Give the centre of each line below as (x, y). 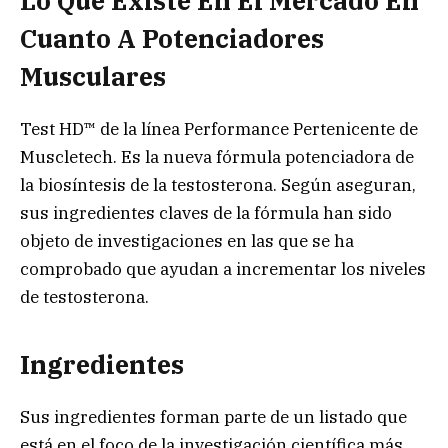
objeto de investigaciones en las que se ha (187, 241)
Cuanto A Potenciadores (172, 39)
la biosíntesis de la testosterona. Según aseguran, (218, 185)
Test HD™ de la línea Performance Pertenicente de (219, 129)
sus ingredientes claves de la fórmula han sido (206, 213)
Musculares (93, 77)
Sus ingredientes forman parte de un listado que (213, 416)
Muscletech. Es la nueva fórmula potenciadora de (217, 157)
